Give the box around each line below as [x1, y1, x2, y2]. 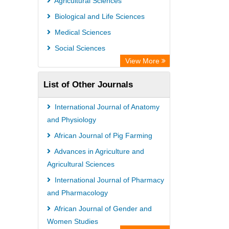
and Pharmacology [47, 189, 108, 197]
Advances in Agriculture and [53, 147, 144, 155]
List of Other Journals [43, 79, 133, 89]
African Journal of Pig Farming [53, 131, 152, 140]
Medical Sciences [53, 28, 111, 36]
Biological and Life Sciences [53, 12, 145, 20]
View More [125, 57, 162, 65]
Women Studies [47, 217, 98, 225]
